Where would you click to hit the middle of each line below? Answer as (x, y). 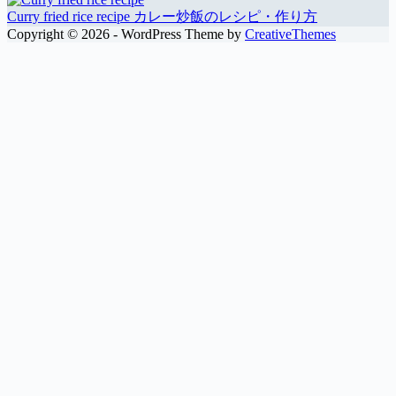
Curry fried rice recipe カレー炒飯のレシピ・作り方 (162, 17)
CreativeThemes (290, 34)
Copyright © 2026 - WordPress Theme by (126, 34)
